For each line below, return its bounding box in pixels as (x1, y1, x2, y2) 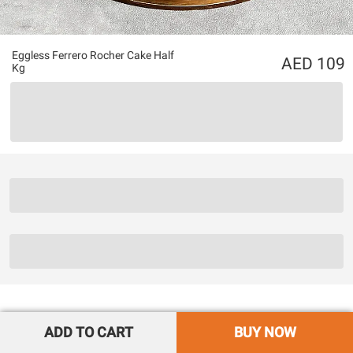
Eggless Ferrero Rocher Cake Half (12, 49, 174, 61)
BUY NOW (233, 324, 296, 340)
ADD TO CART (43, 324, 133, 340)
